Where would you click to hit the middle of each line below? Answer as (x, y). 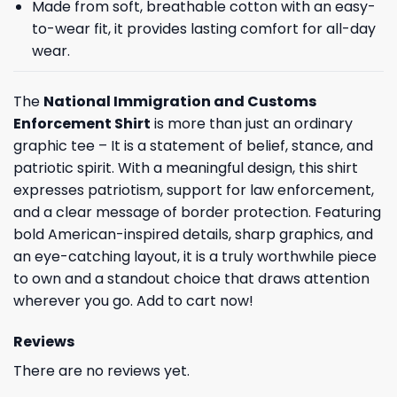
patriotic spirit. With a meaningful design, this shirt (186, 167)
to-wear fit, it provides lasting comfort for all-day (203, 29)
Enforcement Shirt (82, 123)
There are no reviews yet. (101, 370)
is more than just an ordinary (252, 123)
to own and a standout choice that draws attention (191, 278)
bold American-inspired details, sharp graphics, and (193, 234)
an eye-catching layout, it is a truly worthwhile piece (195, 256)
